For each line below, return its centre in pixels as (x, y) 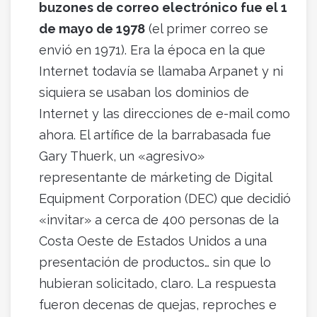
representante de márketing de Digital (155, 177)
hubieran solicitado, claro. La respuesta (157, 283)
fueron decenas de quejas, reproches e (158, 304)
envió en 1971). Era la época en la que (152, 50)
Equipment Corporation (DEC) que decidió (165, 198)
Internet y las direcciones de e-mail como (165, 113)
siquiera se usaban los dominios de (144, 92)
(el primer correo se (207, 28)
